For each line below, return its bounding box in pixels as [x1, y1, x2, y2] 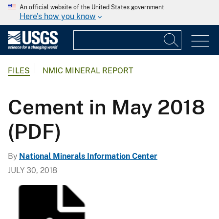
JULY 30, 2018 [8, 165, 57, 175]
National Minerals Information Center [19, 151, 157, 161]
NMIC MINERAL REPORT [43, 66, 133, 76]
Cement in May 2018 [8, 94, 205, 119]
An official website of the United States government [20, 4, 164, 11]
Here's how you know [20, 12, 96, 21]
